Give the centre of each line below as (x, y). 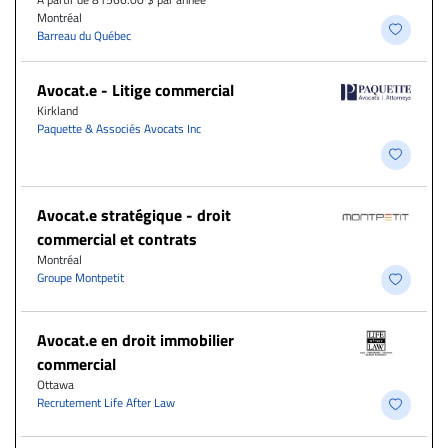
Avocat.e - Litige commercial (135, 89)
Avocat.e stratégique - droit (134, 214)
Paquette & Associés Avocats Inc (119, 128)
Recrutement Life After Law (106, 402)
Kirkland (57, 110)
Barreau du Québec (84, 35)
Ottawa (55, 384)
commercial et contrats (117, 238)
